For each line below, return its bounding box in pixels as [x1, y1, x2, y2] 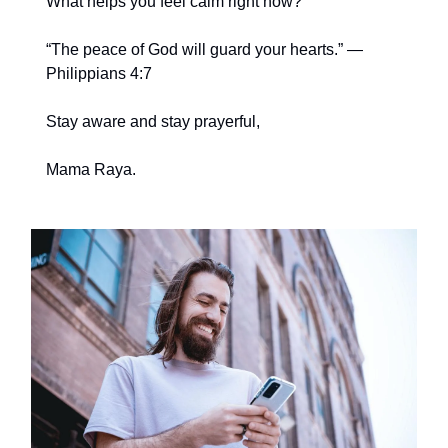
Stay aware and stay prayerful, [46, 113, 260, 131]
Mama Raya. [46, 161, 136, 179]
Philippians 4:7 [46, 65, 152, 83]
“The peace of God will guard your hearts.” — [46, 41, 363, 59]
